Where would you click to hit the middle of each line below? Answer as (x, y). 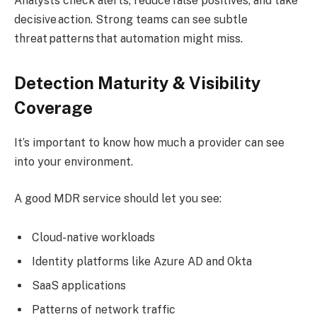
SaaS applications (80, 286)
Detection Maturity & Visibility (137, 83)
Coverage (55, 108)
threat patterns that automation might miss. (130, 38)
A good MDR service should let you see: (119, 198)
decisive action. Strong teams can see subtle (131, 19)
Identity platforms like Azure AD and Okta (143, 262)
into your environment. (75, 162)
